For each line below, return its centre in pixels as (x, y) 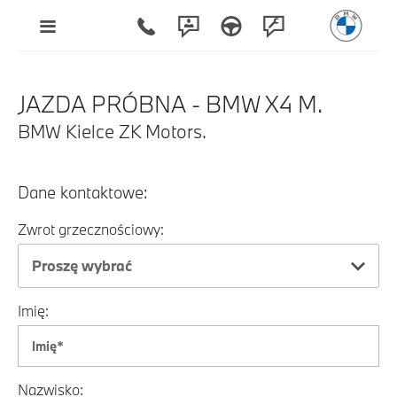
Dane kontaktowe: (83, 192)
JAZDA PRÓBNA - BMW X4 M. (170, 104)
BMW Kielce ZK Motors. (112, 131)
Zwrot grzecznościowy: (91, 229)
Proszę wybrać (82, 265)
